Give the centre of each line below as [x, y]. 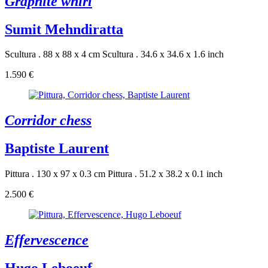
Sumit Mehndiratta [64, 29]
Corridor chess [48, 121]
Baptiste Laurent [57, 149]
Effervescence [47, 240]
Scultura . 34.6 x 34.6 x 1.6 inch [163, 54]
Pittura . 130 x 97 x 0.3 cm [55, 174]
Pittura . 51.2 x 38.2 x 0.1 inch [165, 174]
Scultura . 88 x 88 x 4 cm [52, 54]
